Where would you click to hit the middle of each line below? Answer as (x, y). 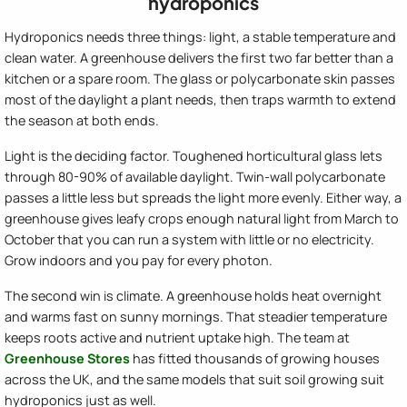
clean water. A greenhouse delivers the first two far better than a (199, 57)
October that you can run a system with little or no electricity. (189, 239)
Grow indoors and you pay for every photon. (139, 260)
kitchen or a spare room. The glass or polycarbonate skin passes (200, 78)
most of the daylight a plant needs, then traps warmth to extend (200, 99)
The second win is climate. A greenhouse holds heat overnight (193, 295)
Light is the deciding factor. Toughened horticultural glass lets (194, 155)
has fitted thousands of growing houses (255, 358)
